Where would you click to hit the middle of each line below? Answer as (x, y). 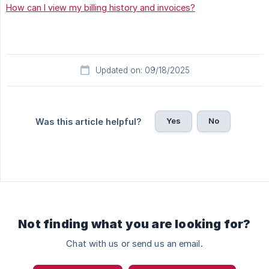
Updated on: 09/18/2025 (142, 71)
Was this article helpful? (88, 122)
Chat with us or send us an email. (134, 244)
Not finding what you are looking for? (134, 224)
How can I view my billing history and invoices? (101, 8)
